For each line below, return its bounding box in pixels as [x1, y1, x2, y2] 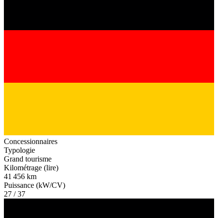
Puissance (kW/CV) [4, 181, 65, 190]
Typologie [4, 146, 35, 155]
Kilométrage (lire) [4, 163, 58, 172]
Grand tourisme [4, 155, 52, 163]
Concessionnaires [4, 137, 57, 146]
